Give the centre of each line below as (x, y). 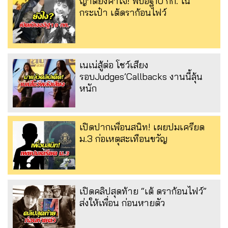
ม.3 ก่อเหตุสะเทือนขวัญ (123, 138)
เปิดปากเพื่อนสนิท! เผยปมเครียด (142, 127)
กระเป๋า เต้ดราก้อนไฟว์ (123, 12)
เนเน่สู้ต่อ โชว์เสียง (114, 65)
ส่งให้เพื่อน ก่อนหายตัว (122, 203)
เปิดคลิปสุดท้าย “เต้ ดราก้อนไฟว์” (143, 191)
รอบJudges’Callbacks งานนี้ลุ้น (141, 76)
